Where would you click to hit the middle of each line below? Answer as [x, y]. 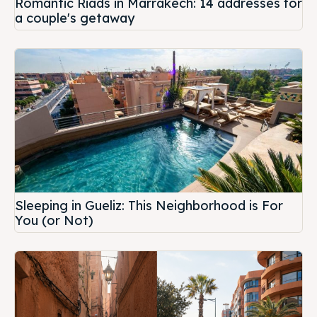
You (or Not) [54, 220]
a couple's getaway [75, 18]
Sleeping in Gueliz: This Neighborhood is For [149, 205]
